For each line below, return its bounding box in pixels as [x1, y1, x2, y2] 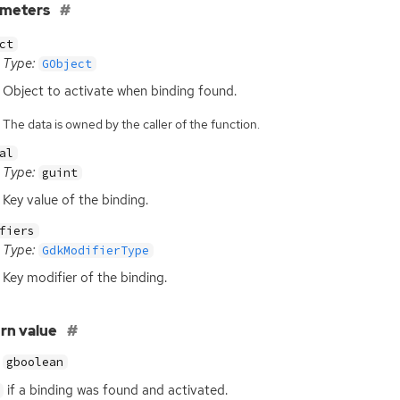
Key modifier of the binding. [2, 269, 167, 287]
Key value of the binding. [2, 190, 148, 209]
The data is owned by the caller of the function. [2, 116, 260, 133]
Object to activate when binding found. [2, 82, 237, 100]
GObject [42, 55, 93, 71]
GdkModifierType [42, 243, 150, 259]
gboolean [6, 354, 64, 371]
